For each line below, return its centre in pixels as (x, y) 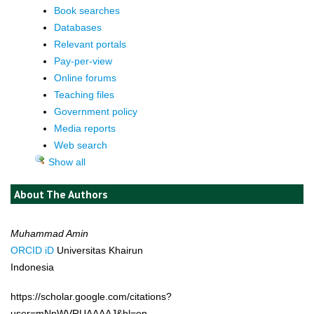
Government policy (96, 111)
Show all (66, 162)
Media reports (85, 128)
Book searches (87, 10)
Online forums (86, 77)
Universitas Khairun (98, 250)
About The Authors (61, 194)
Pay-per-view (83, 61)
